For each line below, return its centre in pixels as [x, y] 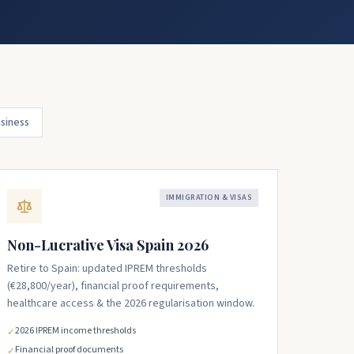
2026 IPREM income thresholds [75, 331]
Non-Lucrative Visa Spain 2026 [108, 245]
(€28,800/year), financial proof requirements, [113, 286]
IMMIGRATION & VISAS [209, 198]
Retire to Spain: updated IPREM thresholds [107, 269]
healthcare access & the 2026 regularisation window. [131, 303]
